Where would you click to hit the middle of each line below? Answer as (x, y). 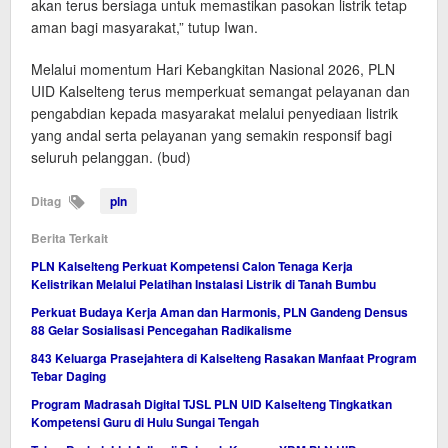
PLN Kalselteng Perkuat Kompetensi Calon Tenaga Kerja (192, 266)
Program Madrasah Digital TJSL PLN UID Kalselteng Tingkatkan (211, 404)
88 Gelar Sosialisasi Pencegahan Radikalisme (161, 330)
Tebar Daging (68, 376)
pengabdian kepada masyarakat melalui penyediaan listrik (214, 113)
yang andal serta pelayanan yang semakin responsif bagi (211, 135)
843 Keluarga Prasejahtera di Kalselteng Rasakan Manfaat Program (224, 358)
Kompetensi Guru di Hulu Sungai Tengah (145, 422)
